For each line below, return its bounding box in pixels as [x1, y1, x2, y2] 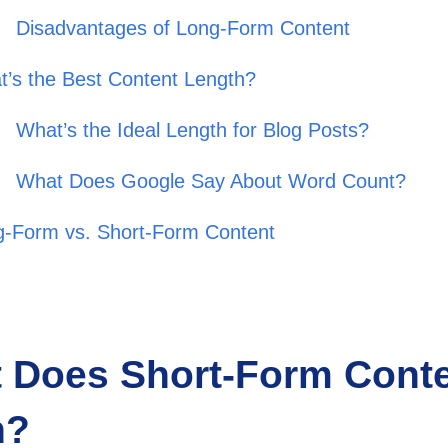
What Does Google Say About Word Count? [16, 170, 407, 193]
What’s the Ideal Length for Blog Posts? [16, 119, 370, 142]
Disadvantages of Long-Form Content [16, 17, 351, 40]
